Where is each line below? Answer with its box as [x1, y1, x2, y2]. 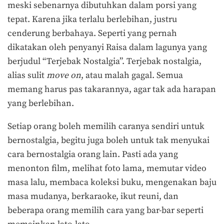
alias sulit [7, 70, 46, 81]
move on [46, 70, 81, 81]
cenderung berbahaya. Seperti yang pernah [7, 28, 177, 39]
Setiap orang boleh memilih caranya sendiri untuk [7, 121, 204, 132]
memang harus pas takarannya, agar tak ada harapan [7, 84, 216, 95]
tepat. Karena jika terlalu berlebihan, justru [7, 14, 177, 25]
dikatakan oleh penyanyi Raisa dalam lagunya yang [7, 42, 207, 53]
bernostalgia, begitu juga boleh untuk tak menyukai [7, 135, 209, 146]
